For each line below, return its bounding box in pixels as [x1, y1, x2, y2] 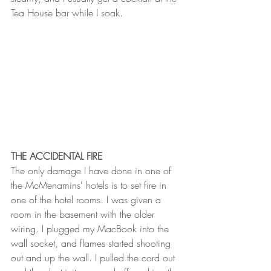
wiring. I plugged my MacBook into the [11, 222, 172, 235]
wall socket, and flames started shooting [11, 237, 174, 250]
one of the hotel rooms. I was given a [11, 193, 164, 206]
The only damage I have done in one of [11, 164, 174, 177]
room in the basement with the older [11, 207, 157, 221]
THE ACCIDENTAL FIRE [11, 149, 102, 163]
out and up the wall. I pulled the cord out [11, 251, 178, 264]
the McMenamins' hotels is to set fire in [11, 178, 169, 192]
